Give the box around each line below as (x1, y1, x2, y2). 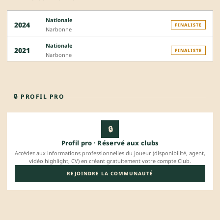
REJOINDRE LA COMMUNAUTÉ (67, 170, 153, 177)
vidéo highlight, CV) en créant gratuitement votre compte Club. (29, 157, 191, 165)
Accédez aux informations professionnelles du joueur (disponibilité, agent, (15, 149, 205, 157)
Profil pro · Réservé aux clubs (61, 138, 159, 148)
